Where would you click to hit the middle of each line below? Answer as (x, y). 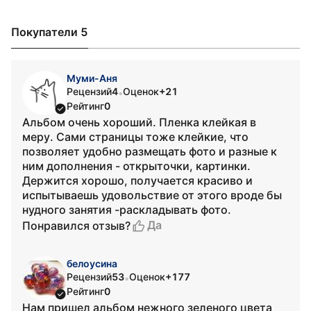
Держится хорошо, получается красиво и (137, 180)
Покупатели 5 (50, 32)
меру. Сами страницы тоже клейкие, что (135, 137)
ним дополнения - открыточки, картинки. (136, 166)
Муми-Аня (92, 78)
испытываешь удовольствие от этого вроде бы (152, 195)
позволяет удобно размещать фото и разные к (150, 151)
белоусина (92, 263)
